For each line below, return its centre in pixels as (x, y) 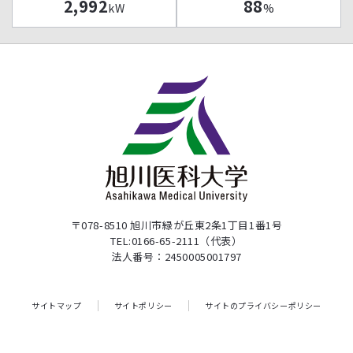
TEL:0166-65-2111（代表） (176, 240)
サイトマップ (57, 305)
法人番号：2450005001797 (176, 256)
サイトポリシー (143, 305)
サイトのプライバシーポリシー (263, 305)
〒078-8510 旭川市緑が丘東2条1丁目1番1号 (176, 225)
